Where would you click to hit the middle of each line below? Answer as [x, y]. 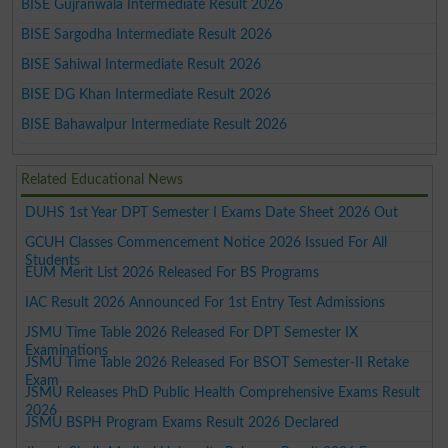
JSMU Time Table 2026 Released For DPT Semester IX [192, 332]
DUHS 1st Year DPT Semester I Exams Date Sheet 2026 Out [212, 212]
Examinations [67, 350]
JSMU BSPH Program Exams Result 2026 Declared [182, 422]
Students [53, 260]
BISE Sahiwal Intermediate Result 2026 [141, 64]
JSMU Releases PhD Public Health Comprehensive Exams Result [223, 392]
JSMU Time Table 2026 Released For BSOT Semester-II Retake [217, 362]
